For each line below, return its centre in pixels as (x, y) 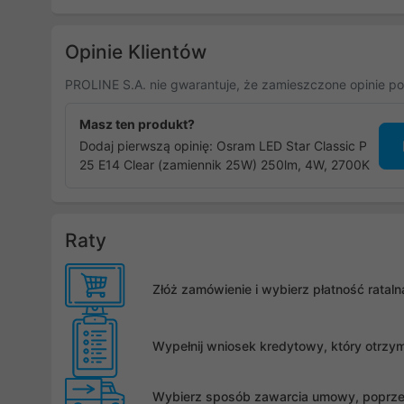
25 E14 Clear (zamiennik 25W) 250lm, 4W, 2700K (225, 165)
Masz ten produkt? (137, 124)
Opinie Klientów (136, 52)
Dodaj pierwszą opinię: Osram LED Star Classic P (223, 146)
